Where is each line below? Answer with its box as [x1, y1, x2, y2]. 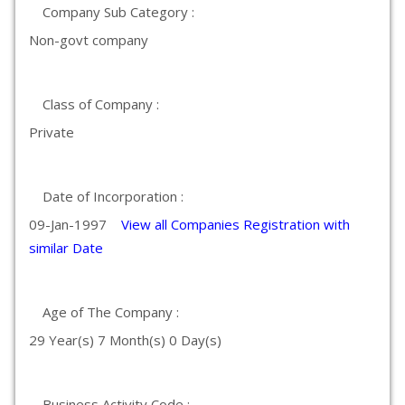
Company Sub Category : [42, 3, 194, 21]
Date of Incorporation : [42, 187, 184, 205]
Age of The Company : [42, 303, 179, 321]
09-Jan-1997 [29, 215, 121, 233]
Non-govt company [29, 31, 148, 49]
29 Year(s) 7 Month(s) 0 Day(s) [29, 331, 221, 349]
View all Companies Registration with [121, 215, 350, 233]
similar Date [29, 239, 103, 257]
